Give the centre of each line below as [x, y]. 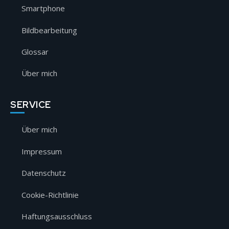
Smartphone [43, 8]
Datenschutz [44, 173]
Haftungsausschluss [57, 216]
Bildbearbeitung [49, 30]
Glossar [35, 51]
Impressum [42, 151]
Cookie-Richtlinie [50, 194]
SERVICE [31, 105]
